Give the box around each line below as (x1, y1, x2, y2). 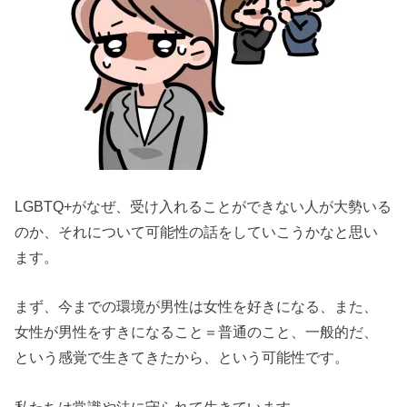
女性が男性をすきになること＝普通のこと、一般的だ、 (15, 323, 379, 341)
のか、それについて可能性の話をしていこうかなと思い (15, 223, 379, 241)
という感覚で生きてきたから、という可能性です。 (15, 349, 350, 366)
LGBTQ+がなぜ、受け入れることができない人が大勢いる (15, 198, 392, 215)
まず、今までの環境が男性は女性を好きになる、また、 (15, 298, 379, 315)
